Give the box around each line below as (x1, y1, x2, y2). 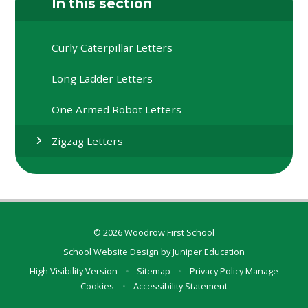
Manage (245, 265, 278, 278)
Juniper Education (173, 245, 245, 258)
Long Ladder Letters (52, 71, 153, 86)
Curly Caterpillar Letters (52, 40, 173, 54)
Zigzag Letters (52, 133, 124, 148)
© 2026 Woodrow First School (93, 225, 214, 239)
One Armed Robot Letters (52, 102, 182, 117)
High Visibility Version (30, 265, 118, 278)
